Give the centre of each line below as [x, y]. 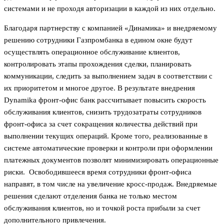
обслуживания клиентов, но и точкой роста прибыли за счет [102, 208]
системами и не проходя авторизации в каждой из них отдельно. [110, 8]
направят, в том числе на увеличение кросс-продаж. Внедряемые [110, 184]
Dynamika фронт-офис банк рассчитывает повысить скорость [105, 100]
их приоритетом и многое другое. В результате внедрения [99, 88]
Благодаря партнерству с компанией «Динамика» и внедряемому [110, 28]
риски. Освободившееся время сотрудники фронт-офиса [98, 172]
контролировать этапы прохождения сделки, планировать [98, 64]
